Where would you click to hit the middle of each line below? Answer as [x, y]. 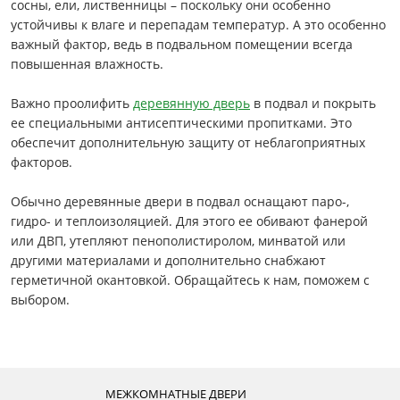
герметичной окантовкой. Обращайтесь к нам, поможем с [190, 279]
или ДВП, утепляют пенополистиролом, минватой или [178, 240]
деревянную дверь [192, 103]
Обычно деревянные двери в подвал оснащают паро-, [180, 201]
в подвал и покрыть [313, 103]
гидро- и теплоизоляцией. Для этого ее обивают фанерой [189, 221]
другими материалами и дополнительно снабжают [168, 260]
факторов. [42, 162]
